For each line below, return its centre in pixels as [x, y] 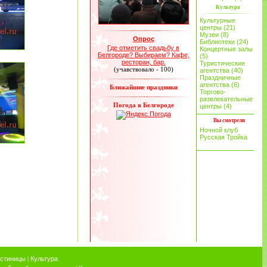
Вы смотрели [229, 120]
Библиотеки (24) [224, 42]
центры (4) [216, 106]
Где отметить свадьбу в [143, 48]
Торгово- [213, 92]
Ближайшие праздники [143, 87]
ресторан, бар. [143, 62]
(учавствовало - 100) [143, 69]
